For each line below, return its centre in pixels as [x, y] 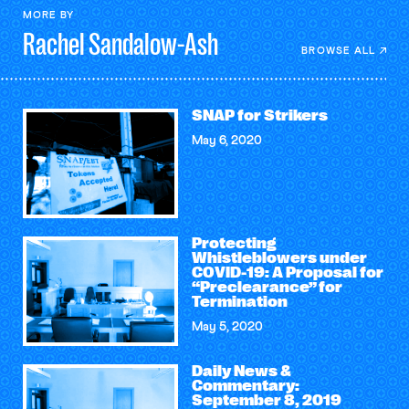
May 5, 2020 [227, 327]
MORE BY [48, 15]
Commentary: [245, 386]
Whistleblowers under [279, 258]
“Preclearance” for [267, 288]
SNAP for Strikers [259, 116]
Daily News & [241, 372]
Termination [239, 302]
